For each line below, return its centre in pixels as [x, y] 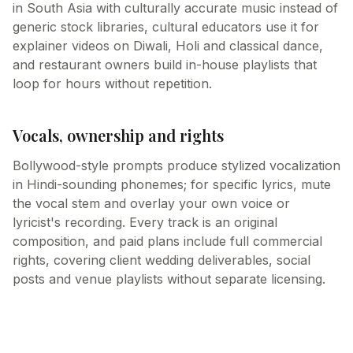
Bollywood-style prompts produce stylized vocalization [176, 165]
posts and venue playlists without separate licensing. [169, 279]
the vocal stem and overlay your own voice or [151, 203]
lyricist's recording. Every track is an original [145, 222]
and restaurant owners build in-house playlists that [165, 65]
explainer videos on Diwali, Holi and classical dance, [168, 46]
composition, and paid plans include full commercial [167, 241]
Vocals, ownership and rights [118, 135]
